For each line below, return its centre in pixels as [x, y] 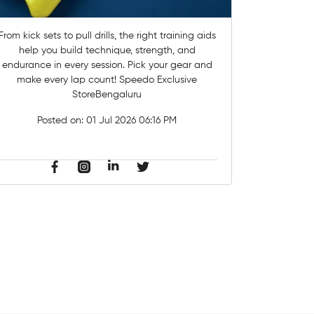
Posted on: [62, 121]
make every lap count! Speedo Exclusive [68, 80]
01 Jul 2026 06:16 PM [132, 121]
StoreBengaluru [107, 95]
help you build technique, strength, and [107, 51]
